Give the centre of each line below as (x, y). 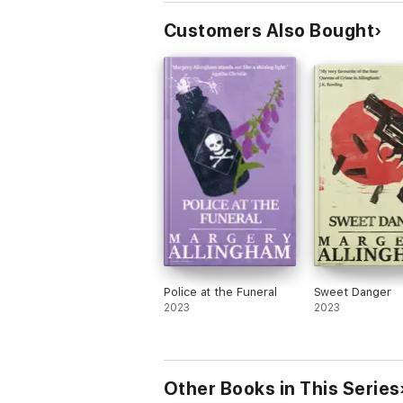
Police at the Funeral (220, 292)
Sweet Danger (352, 292)
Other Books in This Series (282, 389)
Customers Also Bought (269, 31)
